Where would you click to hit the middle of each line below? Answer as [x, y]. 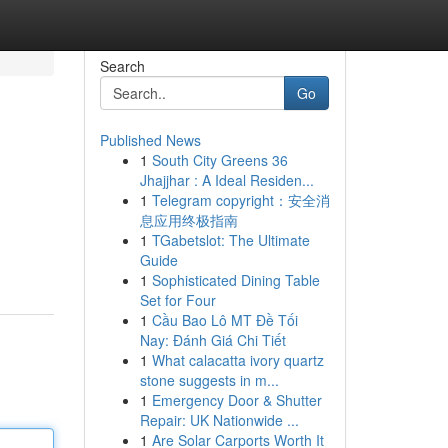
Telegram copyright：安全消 [240, 200]
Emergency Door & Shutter [236, 400]
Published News [150, 140]
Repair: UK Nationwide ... [219, 420]
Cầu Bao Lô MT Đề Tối [224, 320]
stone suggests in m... [209, 380]
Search [122, 66]
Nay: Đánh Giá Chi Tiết [212, 340]
